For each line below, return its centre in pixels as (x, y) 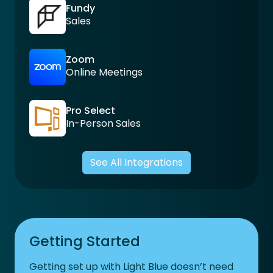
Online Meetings (104, 73)
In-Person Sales (103, 124)
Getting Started (85, 241)
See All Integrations (136, 162)
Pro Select (90, 111)
